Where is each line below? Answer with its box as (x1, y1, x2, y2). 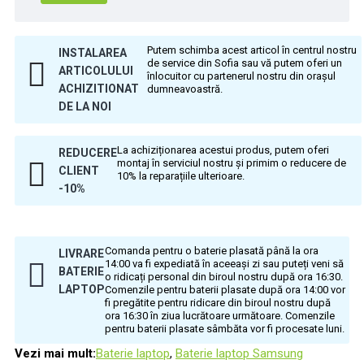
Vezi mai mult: (15, 345, 96, 361)
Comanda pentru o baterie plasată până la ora (105, 244, 318, 257)
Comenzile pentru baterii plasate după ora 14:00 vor (105, 283, 345, 296)
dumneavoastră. (146, 83, 223, 96)
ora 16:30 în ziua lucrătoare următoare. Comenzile (105, 309, 335, 322)
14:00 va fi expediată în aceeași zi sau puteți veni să (105, 257, 344, 270)
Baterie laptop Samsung (175, 345, 303, 361)
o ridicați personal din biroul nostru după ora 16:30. (105, 270, 343, 283)
